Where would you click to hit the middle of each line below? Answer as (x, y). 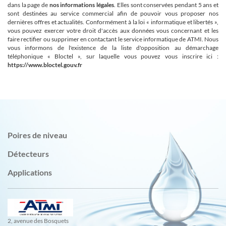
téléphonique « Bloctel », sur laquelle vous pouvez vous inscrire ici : (113, 56)
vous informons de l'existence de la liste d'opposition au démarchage (113, 48)
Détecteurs (28, 154)
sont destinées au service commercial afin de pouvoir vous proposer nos (113, 14)
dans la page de (29, 5)
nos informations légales (82, 5)
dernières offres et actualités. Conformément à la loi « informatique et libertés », (113, 22)
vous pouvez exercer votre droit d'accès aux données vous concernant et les (113, 31)
